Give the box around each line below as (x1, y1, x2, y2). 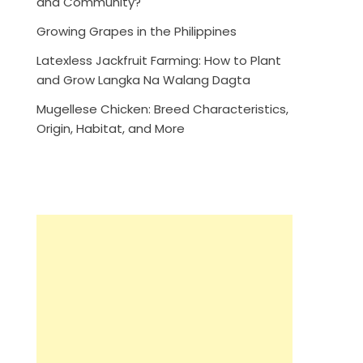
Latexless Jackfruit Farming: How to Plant (36, 51, 282, 69)
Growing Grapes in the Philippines (36, 22, 237, 40)
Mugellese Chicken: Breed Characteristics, (36, 100, 289, 117)
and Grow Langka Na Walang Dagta (36, 70, 251, 88)
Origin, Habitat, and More (36, 119, 186, 137)
